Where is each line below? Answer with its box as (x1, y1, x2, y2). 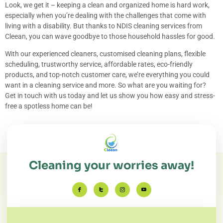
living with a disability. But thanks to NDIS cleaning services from (5, 21, 202, 30)
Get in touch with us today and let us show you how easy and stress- (5, 92, 215, 100)
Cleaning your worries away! (29, 158, 194, 173)
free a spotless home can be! (5, 102, 93, 111)
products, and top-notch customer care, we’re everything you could (5, 71, 210, 79)
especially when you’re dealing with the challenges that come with (5, 11, 206, 19)
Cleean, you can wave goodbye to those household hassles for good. (5, 32, 215, 40)
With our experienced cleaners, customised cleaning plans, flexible (5, 50, 206, 58)
